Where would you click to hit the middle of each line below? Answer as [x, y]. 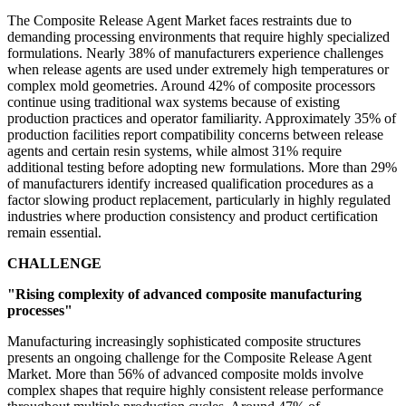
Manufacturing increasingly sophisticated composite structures [184, 342]
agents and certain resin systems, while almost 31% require [174, 151]
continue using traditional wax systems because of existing [174, 102]
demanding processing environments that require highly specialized [198, 37]
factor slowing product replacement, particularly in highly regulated [199, 200]
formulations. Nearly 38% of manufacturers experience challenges [195, 53]
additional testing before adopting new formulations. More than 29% [202, 168]
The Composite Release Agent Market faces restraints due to [179, 21]
